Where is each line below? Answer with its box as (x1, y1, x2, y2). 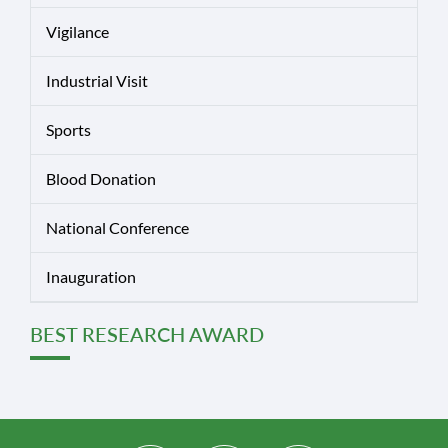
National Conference (46, 217, 189, 237)
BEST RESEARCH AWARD (30, 321, 264, 346)
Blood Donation (46, 168, 156, 188)
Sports (46, 119, 91, 139)
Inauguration (46, 266, 136, 286)
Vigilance (46, 21, 109, 41)
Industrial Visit (46, 70, 148, 90)
